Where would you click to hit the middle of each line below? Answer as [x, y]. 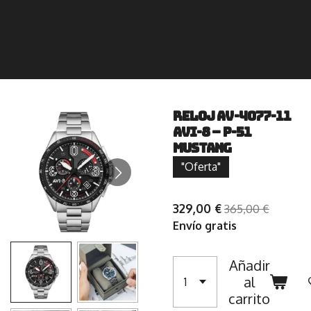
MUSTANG [202, 148]
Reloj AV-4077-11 [232, 116]
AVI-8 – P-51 [212, 132]
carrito [249, 299]
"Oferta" [201, 167]
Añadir [249, 265]
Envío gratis [205, 226]
